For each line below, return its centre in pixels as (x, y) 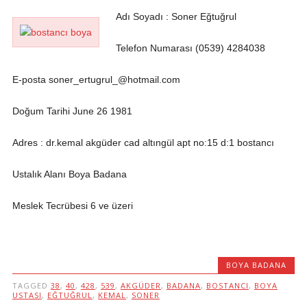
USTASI (27, 295)
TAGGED (31, 285)
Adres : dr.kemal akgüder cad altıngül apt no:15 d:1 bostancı (143, 143)
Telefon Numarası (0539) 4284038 (190, 48)
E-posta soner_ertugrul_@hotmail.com (96, 79)
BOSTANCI (227, 285)
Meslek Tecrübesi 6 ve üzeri (72, 206)
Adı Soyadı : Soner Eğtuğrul (176, 16)
